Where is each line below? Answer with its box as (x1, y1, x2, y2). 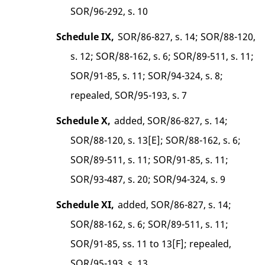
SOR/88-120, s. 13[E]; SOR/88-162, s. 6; (70, 133, 241, 147)
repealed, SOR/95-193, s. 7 (70, 88, 188, 102)
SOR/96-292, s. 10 (70, 4, 148, 18)
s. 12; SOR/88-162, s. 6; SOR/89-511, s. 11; (70, 49, 254, 63)
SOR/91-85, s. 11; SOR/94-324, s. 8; (70, 69, 224, 82)
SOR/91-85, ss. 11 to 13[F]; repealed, (70, 237, 232, 250)
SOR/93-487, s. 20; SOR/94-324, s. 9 (70, 172, 226, 186)
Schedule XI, (56, 198, 114, 211)
